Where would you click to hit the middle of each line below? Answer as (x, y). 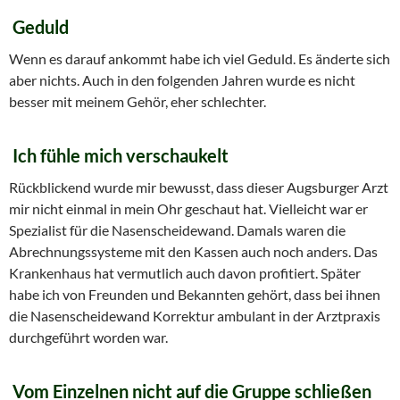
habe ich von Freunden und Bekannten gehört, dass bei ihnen (195, 294)
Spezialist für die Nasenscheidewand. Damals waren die (177, 229)
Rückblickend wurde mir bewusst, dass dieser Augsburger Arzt (199, 187)
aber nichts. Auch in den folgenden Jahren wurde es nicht (182, 79)
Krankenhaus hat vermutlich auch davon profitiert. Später (185, 272)
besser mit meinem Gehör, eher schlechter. (137, 101)
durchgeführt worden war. (88, 337)
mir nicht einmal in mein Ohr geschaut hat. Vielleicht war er (188, 208)
